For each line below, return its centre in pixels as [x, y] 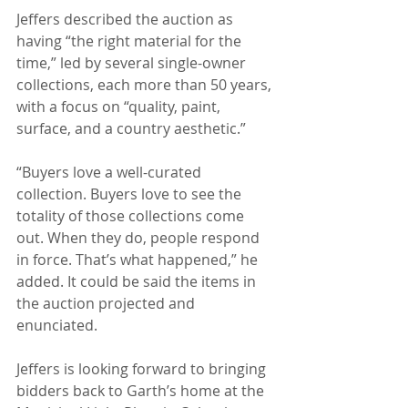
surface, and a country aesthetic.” [131, 129]
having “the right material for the [131, 41]
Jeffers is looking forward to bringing [143, 369]
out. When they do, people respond [140, 238]
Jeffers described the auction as [127, 20]
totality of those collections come [132, 216]
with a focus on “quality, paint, [120, 107]
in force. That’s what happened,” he [139, 260]
